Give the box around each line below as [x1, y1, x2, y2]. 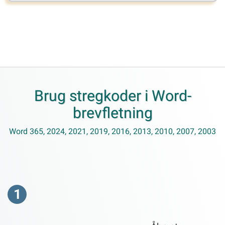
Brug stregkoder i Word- [34, 87, 191, 104]
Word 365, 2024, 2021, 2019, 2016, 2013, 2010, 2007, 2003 [9, 127, 216, 136]
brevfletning [72, 104, 153, 122]
